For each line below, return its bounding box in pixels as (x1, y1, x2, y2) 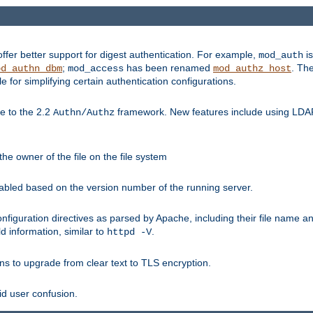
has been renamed (124, 62, 213, 74)
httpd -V (107, 226, 152, 238)
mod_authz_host (213, 63, 291, 75)
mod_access (68, 63, 124, 75)
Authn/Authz (53, 107, 115, 119)
